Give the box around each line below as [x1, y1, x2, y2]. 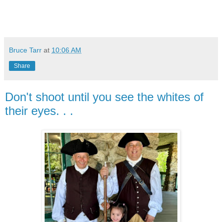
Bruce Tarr [9, 46, 42, 55]
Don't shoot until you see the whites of [5, 90, 204, 104]
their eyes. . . [5, 104, 73, 118]
